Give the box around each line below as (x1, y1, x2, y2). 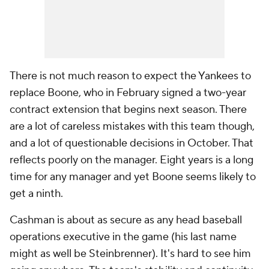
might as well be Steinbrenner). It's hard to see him (10, 247, 251, 261)
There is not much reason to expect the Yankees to (10, 69, 251, 83)
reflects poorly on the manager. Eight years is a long (10, 153, 253, 168)
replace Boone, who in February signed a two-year (10, 86, 246, 100)
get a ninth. (10, 187, 65, 201)
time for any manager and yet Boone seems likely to (10, 170, 256, 184)
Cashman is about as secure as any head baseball (10, 213, 242, 228)
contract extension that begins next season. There (10, 103, 247, 117)
